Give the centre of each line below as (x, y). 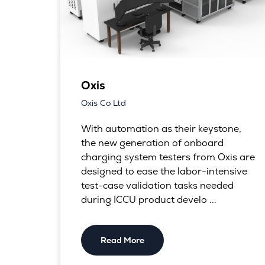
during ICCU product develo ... (148, 199)
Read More (122, 240)
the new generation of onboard (152, 143)
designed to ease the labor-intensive (164, 171)
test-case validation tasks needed (157, 185)
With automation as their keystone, (161, 128)
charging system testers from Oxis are (168, 157)
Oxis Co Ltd (103, 103)
